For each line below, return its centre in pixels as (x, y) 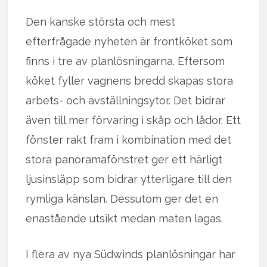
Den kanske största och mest (101, 21)
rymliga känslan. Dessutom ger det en (122, 198)
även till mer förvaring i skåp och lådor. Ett (133, 120)
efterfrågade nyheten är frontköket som (129, 41)
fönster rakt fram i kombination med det (129, 139)
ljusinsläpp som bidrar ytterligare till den (129, 179)
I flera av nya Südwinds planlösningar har (131, 254)
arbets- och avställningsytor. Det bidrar (126, 100)
